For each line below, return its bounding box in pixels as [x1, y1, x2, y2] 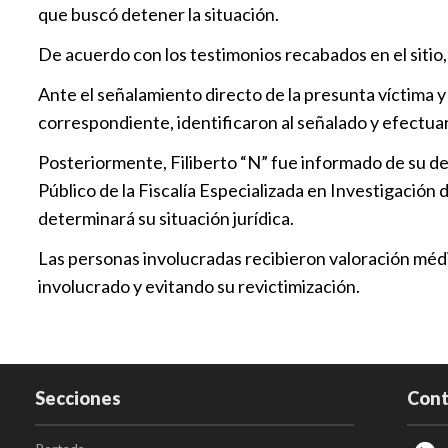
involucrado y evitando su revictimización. [38, 275, 361, 298]
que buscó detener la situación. [38, 3, 280, 26]
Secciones [35, 387, 122, 410]
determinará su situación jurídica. [38, 207, 295, 230]
